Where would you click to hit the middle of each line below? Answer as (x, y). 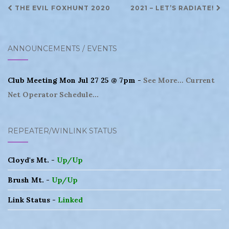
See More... (163, 80)
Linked (70, 200)
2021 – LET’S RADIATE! (173, 8)
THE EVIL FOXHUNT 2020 (62, 8)
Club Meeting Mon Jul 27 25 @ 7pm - (75, 80)
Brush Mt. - (30, 180)
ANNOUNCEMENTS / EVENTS (62, 48)
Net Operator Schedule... (53, 94)
